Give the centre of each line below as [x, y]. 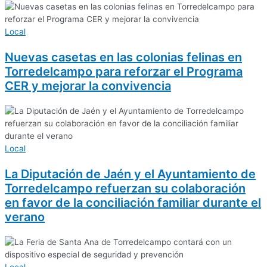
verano [25, 217]
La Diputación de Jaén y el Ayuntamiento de [130, 174]
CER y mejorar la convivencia [88, 86]
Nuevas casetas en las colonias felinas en [123, 58]
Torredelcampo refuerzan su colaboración [125, 189]
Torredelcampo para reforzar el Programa [124, 72]
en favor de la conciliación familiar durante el [133, 203]
